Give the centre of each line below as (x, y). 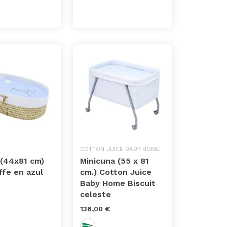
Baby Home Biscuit (118, 183)
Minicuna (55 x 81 (115, 161)
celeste (96, 195)
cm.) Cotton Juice (116, 172)
